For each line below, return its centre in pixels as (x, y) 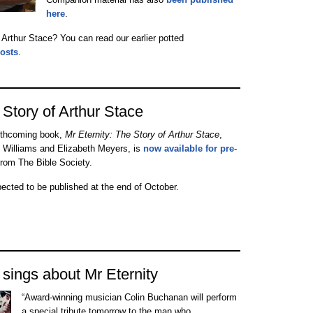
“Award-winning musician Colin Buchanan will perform (129, 297)
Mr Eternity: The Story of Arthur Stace (142, 134)
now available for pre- (190, 148)
